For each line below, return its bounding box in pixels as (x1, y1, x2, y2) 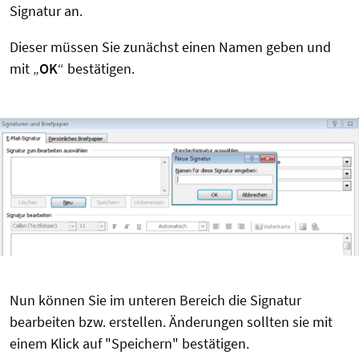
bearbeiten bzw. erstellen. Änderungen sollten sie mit (10, 313, 333, 332)
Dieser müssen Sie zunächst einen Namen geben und (10, 38, 331, 56)
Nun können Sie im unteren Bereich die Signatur (10, 291, 301, 310)
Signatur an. (10, 2, 83, 20)
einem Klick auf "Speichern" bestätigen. (10, 334, 249, 353)
